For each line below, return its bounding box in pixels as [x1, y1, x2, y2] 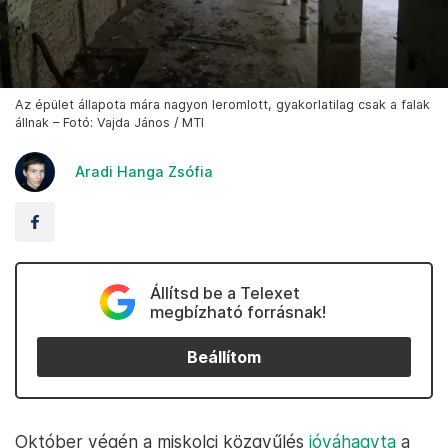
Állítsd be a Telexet [149, 283, 300, 304]
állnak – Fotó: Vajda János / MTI [15, 115, 204, 131]
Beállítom [187, 347, 261, 367]
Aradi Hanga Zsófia [75, 163, 213, 181]
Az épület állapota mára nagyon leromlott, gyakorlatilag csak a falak [15, 97, 430, 113]
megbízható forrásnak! [149, 302, 326, 323]
